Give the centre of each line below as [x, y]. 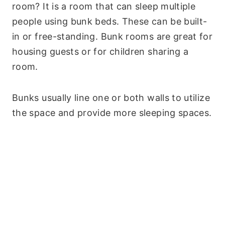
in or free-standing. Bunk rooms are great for [113, 36]
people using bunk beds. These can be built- [110, 21]
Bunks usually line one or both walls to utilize [111, 97]
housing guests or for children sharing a [100, 51]
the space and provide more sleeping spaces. [112, 113]
